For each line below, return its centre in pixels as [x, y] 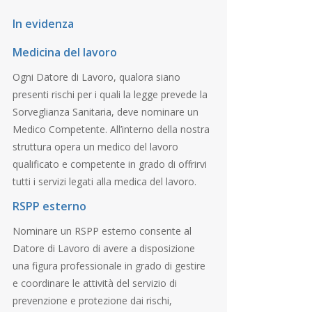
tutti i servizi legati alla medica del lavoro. [104, 181]
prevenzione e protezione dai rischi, [92, 300]
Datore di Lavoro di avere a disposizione [103, 248]
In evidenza [43, 23]
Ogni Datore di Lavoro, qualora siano [96, 77]
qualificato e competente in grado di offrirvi [109, 164]
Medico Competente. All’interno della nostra [111, 129]
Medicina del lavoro [64, 52]
